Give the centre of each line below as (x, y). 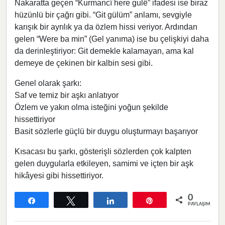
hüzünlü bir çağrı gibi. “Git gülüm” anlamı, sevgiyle (103, 15)
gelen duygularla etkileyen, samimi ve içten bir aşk (104, 163)
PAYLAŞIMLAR (203, 204)
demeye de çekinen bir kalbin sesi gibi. (84, 63)
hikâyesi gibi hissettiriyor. (59, 175)
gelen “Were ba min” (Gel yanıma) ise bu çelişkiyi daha (112, 39)
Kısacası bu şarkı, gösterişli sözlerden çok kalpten (103, 151)
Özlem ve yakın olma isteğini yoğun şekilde (91, 107)
